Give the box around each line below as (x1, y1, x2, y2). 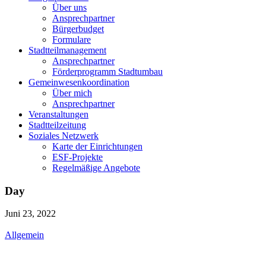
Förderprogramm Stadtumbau (52, 66, 163, 77)
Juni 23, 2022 (5, 208, 56, 219)
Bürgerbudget (52, 24, 104, 34)
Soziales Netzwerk (28, 131, 99, 141)
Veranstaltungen (28, 109, 88, 119)
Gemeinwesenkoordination (28, 77, 129, 87)
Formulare (52, 34, 91, 45)
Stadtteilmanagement (28, 45, 106, 55)
